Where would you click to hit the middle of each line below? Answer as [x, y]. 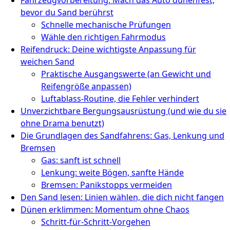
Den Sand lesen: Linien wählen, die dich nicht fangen [122, 197]
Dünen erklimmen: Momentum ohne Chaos [105, 209]
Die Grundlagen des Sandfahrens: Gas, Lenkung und [122, 135]
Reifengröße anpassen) [86, 86]
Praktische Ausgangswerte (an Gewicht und [126, 74]
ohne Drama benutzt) [62, 123]
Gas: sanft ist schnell [81, 160]
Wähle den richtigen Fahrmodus [103, 37]
